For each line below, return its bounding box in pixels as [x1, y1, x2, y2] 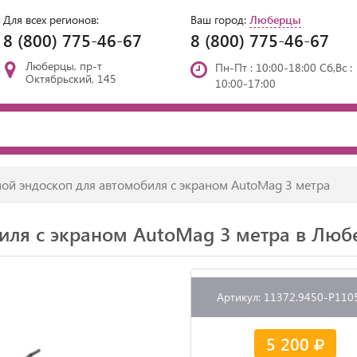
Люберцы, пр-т [25, 58, 103, 73]
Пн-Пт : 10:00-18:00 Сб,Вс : [215, 60, 352, 75]
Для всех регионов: [3, 12, 99, 27]
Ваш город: [190, 12, 249, 27]
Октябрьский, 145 [25, 71, 117, 86]
